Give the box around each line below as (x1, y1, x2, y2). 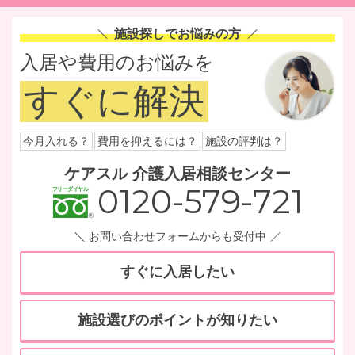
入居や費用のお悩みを (20, 51, 214, 74)
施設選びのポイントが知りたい (78, 311, 277, 329)
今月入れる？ (23, 134, 90, 148)
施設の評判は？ (205, 134, 283, 148)
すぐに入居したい (120, 263, 235, 281)
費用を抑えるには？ (97, 134, 197, 148)
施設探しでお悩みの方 (114, 26, 241, 41)
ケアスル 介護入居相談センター (64, 164, 291, 183)
